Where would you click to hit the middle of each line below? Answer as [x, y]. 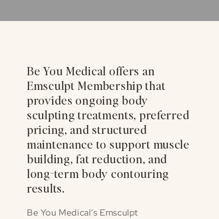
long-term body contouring [98, 173]
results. [46, 188]
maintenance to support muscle [108, 144]
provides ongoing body [88, 100]
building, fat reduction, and [97, 158]
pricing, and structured [87, 129]
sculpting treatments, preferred [108, 114]
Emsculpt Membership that [96, 85]
